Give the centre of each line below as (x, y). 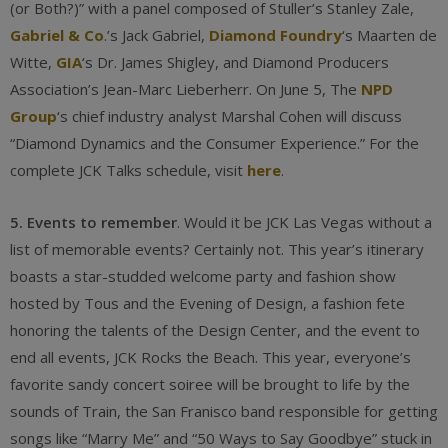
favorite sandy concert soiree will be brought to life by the (210, 384)
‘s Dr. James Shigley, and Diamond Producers (235, 62)
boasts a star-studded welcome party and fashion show (203, 276)
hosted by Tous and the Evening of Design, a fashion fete (207, 303)
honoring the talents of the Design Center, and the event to (215, 330)
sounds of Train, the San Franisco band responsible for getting (224, 411)
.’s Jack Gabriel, (156, 35)
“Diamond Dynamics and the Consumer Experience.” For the (214, 143)
